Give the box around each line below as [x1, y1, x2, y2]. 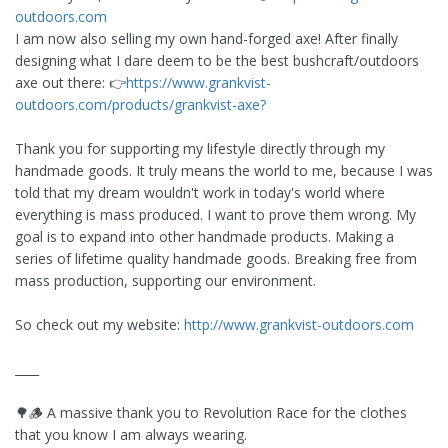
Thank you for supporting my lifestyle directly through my [15, 139, 385, 159]
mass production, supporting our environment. [15, 271, 316, 291]
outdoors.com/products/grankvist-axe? [15, 95, 266, 115]
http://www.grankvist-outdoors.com [184, 315, 414, 335]
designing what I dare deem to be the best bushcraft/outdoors [15, 51, 419, 71]
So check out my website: [15, 315, 184, 335]
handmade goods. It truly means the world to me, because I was [15, 161, 433, 181]
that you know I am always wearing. [15, 425, 247, 445]
